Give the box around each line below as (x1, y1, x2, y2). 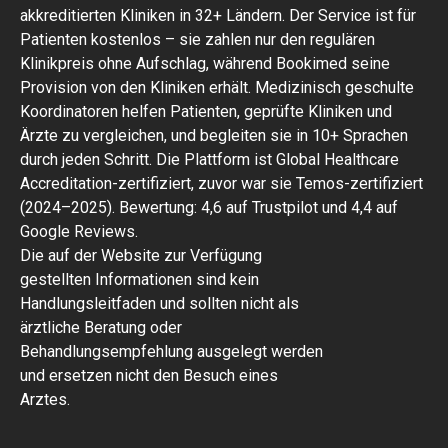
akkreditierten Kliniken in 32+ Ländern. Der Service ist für (20, 5, 416, 25)
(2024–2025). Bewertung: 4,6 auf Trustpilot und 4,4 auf (20, 197, 398, 217)
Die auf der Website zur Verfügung (20, 245, 262, 265)
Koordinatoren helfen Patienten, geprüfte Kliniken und (20, 101, 392, 121)
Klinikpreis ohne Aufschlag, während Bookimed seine (20, 53, 390, 73)
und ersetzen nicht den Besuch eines (20, 365, 278, 385)
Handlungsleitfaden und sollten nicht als (20, 293, 299, 313)
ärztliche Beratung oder (20, 317, 182, 337)
